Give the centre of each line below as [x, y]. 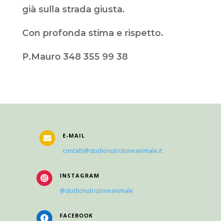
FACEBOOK [76, 216]
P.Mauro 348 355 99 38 [75, 57]
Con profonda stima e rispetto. [92, 33]
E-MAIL [74, 136]
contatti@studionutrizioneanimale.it [112, 151]
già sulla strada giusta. [73, 10]
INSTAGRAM [79, 176]
